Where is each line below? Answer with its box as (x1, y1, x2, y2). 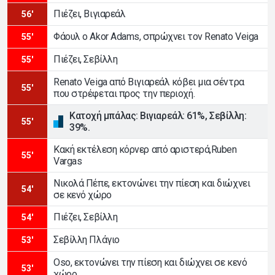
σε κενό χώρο (53, 188, 112, 201)
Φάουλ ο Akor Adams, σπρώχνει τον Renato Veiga (53, 31, 258, 43)
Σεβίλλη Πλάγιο (53, 234, 120, 246)
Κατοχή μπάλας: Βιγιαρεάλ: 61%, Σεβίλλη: (69, 109, 247, 122)
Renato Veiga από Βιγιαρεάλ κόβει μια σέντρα (53, 76, 244, 88)
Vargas (53, 155, 82, 167)
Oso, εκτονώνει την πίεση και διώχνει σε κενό (53, 256, 247, 268)
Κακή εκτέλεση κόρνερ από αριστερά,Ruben (53, 143, 237, 155)
